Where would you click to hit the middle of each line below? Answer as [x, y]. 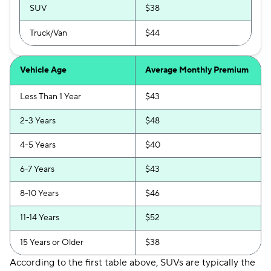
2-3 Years [38, 121]
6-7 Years [37, 169]
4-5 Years [38, 145]
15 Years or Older [52, 243]
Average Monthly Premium [197, 70]
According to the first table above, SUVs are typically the [132, 263]
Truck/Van [48, 33]
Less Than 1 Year [51, 97]
